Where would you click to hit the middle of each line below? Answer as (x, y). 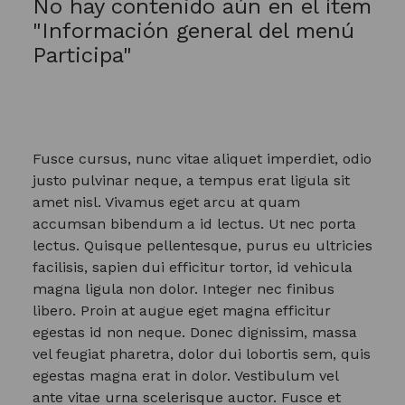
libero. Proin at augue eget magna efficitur (182, 311)
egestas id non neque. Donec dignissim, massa (195, 332)
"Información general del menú (193, 31)
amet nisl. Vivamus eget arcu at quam (166, 202)
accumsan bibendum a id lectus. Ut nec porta (194, 224)
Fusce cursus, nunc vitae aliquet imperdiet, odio (202, 159)
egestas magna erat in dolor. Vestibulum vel (185, 376)
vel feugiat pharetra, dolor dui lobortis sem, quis (202, 354)
